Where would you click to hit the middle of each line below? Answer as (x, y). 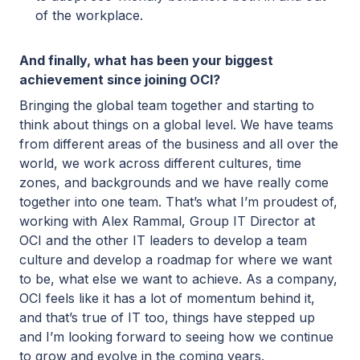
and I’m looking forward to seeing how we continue (176, 337)
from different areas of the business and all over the (179, 144)
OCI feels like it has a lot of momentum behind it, (167, 299)
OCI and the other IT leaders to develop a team (163, 241)
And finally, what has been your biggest (146, 61)
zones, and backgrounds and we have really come (174, 183)
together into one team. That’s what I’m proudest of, (178, 202)
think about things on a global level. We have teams (176, 125)
